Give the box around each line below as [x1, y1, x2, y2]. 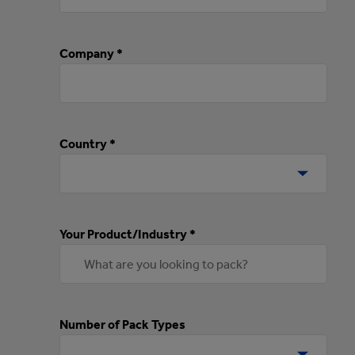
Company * [59, 46, 123, 62]
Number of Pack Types [59, 317, 185, 333]
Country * [59, 136, 116, 152]
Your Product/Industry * [59, 227, 196, 242]
